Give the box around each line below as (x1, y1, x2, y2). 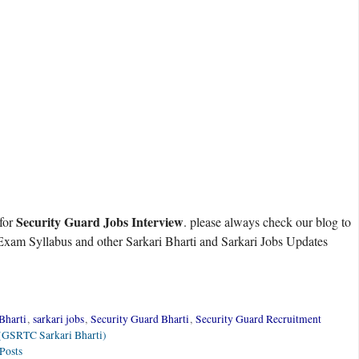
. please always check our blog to (184, 212, 351, 230)
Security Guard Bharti (90, 311, 189, 326)
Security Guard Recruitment (195, 311, 321, 326)
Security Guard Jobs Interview (16, 212, 184, 231)
